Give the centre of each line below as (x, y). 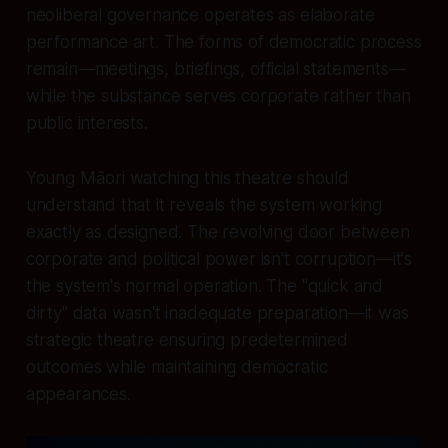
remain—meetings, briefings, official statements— (215, 68)
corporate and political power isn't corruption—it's (219, 258)
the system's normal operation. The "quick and (204, 285)
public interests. (86, 122)
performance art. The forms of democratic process (223, 41)
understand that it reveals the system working (204, 204)
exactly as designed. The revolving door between (217, 231)
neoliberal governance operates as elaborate (200, 14)
